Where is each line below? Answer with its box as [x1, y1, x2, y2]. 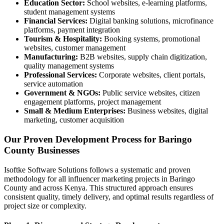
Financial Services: [24, 16, 87, 25]
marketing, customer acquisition [24, 115, 124, 124]
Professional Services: [24, 70, 97, 79]
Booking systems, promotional [102, 34, 200, 43]
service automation [24, 79, 83, 88]
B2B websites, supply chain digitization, [78, 52, 207, 61]
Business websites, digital [125, 106, 208, 115]
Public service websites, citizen [100, 88, 200, 97]
